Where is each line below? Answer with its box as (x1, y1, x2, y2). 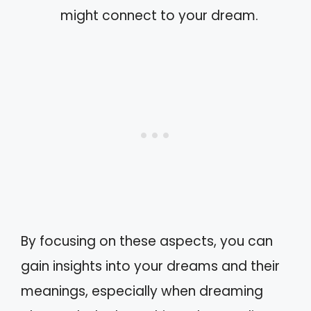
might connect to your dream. (60, 6, 258, 25)
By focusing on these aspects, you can (21, 231, 273, 251)
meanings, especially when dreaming (21, 281, 263, 301)
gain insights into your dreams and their (21, 256, 280, 276)
